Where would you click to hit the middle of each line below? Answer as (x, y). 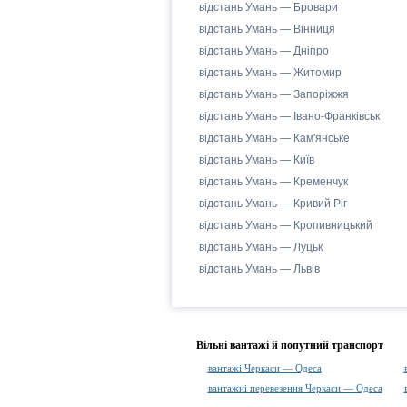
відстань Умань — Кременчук (273, 182)
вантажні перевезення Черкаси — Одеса (295, 388)
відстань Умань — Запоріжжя (273, 94)
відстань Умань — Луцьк (260, 247)
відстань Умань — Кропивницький (285, 225)
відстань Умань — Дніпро (263, 51)
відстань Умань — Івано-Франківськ (289, 116)
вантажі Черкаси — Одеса (264, 368)
